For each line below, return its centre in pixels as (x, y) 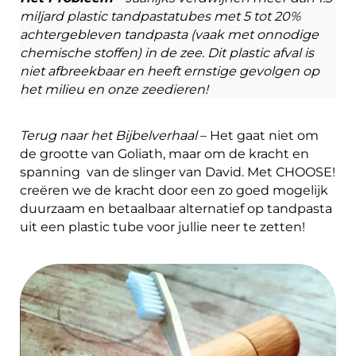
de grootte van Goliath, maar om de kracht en (164, 153)
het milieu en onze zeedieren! (114, 89)
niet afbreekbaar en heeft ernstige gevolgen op (170, 71)
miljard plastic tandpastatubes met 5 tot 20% (160, 16)
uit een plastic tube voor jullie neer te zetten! (163, 226)
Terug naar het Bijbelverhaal (110, 135)
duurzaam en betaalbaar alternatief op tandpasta (176, 208)
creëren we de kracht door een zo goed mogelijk (174, 190)
